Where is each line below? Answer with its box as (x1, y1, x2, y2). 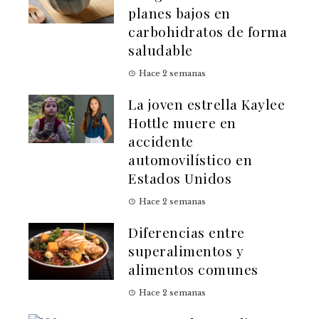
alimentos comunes (128, 260, 258, 279)
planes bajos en (128, 4, 231, 23)
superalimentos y (128, 241, 244, 261)
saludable (128, 41, 193, 60)
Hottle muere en (128, 113, 236, 132)
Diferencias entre (128, 223, 245, 242)
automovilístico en (128, 150, 252, 169)
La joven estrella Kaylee (128, 95, 285, 114)
